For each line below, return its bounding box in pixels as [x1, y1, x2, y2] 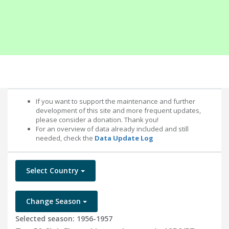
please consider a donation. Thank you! [36, 115, 158, 124]
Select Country [26, 166, 81, 175]
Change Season [26, 196, 83, 206]
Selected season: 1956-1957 [15, 214, 112, 223]
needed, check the [36, 133, 95, 143]
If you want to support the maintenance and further [36, 97, 195, 106]
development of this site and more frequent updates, [36, 106, 201, 115]
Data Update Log [95, 133, 153, 143]
